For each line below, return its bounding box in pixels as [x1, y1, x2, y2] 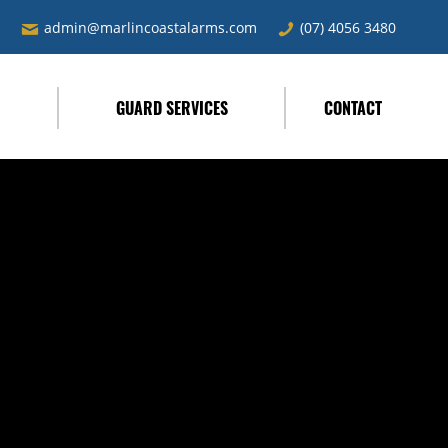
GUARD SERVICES [115, 96, 228, 120]
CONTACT [324, 96, 383, 120]
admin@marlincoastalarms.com [44, 18, 258, 37]
